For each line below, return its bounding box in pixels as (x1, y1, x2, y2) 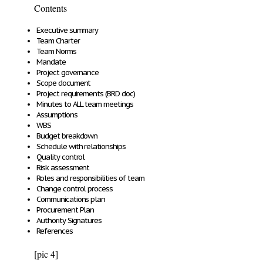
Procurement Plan (36, 205, 95, 215)
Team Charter (36, 36, 80, 46)
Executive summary (36, 25, 99, 35)
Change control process (36, 184, 113, 194)
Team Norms (36, 46, 76, 56)
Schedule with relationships (36, 141, 126, 151)
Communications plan (36, 194, 106, 204)
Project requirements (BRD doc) (36, 89, 135, 99)
